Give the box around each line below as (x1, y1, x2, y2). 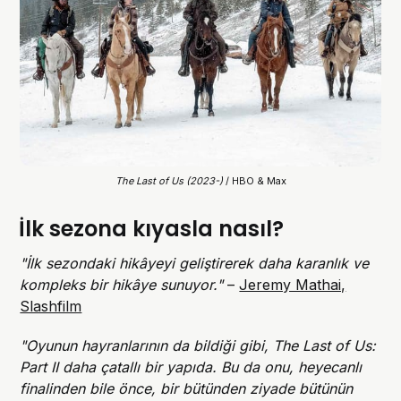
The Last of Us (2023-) (115, 174, 226, 187)
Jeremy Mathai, (239, 275, 346, 294)
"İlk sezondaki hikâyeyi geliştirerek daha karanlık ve (20, 253, 370, 272)
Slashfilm (20, 296, 82, 315)
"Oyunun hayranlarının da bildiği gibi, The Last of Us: (20, 336, 377, 354)
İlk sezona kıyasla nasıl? (19, 213, 285, 243)
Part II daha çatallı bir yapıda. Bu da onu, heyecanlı (20, 357, 363, 376)
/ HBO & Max (225, 174, 286, 187)
